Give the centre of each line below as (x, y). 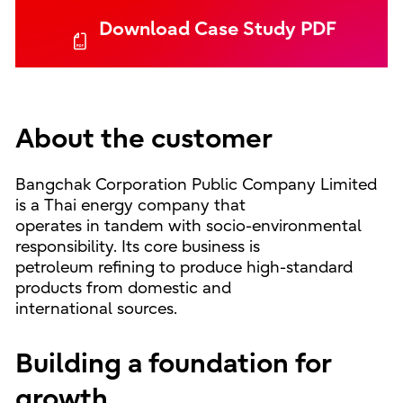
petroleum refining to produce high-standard (184, 267)
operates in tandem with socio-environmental (188, 226)
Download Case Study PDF (217, 28)
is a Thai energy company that (130, 205)
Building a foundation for (173, 363)
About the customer (143, 139)
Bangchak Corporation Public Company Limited (196, 184)
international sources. (96, 309)
